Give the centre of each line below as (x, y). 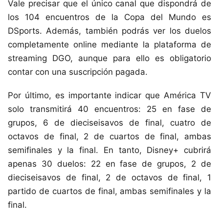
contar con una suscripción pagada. (78, 72)
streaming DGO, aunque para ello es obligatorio (109, 58)
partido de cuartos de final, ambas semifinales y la (109, 191)
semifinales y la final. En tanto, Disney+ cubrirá (109, 150)
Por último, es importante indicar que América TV (109, 96)
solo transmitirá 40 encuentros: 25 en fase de (109, 109)
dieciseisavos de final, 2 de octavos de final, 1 (109, 178)
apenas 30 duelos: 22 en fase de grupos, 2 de (109, 164)
